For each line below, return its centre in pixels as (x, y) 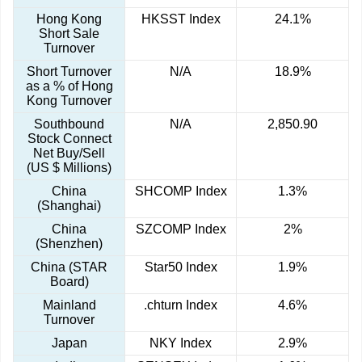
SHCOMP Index (181, 192)
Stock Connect (69, 139)
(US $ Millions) (69, 168)
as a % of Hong (69, 86)
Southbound (69, 124)
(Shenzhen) (69, 244)
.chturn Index (181, 305)
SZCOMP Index (181, 229)
